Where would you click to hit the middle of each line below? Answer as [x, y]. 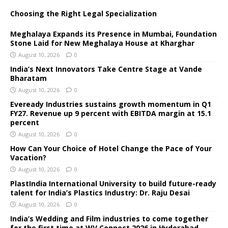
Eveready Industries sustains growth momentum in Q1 [111, 104]
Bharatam [28, 78]
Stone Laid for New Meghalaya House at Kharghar [102, 43]
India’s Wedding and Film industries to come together [109, 218]
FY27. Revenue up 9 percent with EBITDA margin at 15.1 [111, 113]
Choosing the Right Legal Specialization [83, 13]
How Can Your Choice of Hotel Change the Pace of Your [111, 148]
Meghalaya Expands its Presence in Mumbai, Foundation [113, 34]
